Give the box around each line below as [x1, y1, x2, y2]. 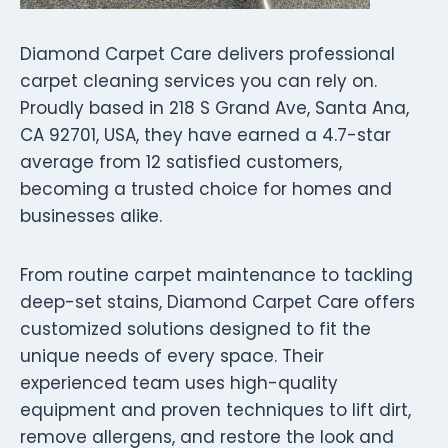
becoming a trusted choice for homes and [20, 176, 392, 201]
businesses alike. [20, 203, 162, 228]
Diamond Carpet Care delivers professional [20, 41, 395, 66]
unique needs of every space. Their [20, 343, 324, 368]
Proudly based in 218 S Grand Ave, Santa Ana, [20, 95, 409, 120]
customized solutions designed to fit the [20, 316, 371, 341]
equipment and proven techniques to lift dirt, [20, 397, 411, 422]
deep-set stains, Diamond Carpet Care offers [20, 289, 415, 314]
